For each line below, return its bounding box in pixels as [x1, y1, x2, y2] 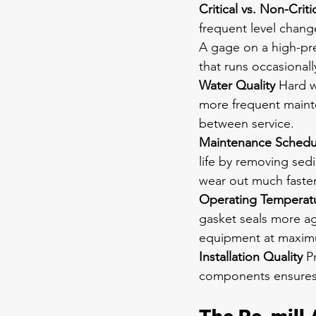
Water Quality [199, 78, 275, 93]
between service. [199, 116, 294, 131]
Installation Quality [199, 249, 303, 265]
